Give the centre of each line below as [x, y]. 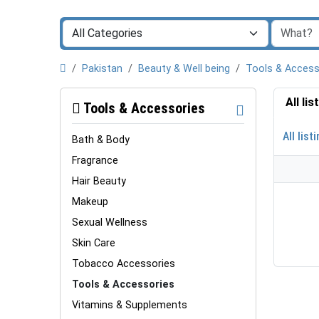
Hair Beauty [99, 181]
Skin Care [94, 243]
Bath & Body [101, 140]
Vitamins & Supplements [130, 305]
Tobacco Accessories [124, 263]
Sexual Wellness [110, 222]
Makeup [90, 202]
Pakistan [102, 69]
